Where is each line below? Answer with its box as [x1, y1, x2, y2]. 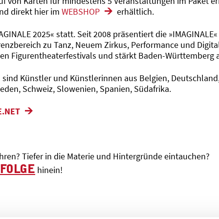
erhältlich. [115, 6, 154, 17]
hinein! [35, 164, 63, 175]
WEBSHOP [62, 6, 100, 17]
